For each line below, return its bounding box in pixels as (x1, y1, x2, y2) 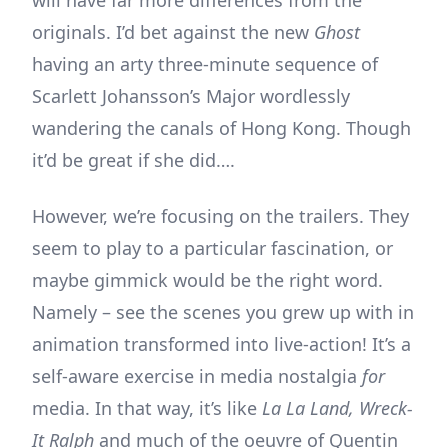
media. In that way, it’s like (32, 395, 262, 420)
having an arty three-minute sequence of (32, 51, 378, 76)
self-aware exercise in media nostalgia (32, 363, 362, 388)
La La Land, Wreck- (262, 395, 413, 420)
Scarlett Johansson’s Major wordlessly (32, 83, 350, 108)
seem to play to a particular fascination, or (32, 235, 393, 260)
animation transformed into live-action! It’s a (32, 331, 411, 356)
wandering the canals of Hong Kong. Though (32, 115, 411, 140)
